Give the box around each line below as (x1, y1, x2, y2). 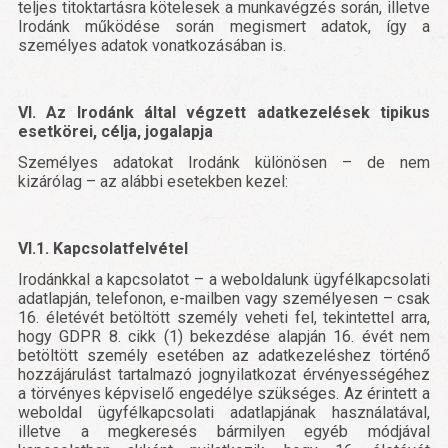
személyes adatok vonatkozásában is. (18, 36, 286, 56)
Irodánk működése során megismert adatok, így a (18, 17, 430, 37)
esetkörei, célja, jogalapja (18, 122, 213, 142)
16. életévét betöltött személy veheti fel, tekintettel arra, (18, 308, 430, 328)
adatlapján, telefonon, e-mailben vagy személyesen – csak (18, 289, 430, 309)
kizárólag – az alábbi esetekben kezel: (18, 172, 288, 192)
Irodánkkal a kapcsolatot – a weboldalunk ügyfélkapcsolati (18, 270, 430, 290)
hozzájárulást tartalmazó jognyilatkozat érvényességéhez (18, 365, 430, 385)
